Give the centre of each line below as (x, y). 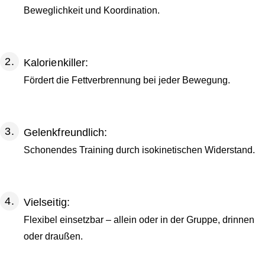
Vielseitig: (47, 202)
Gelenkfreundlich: (66, 132)
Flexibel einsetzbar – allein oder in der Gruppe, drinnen (139, 220)
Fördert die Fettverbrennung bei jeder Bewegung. (127, 80)
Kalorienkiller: (56, 63)
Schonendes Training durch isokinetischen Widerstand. (139, 150)
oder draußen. (53, 236)
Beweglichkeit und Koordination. (92, 10)
